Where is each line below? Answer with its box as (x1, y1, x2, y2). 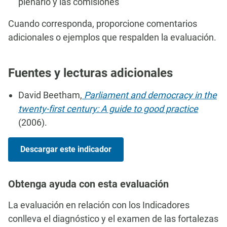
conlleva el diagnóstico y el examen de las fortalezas (8, 213, 218, 224)
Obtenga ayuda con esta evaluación (8, 178, 169, 190)
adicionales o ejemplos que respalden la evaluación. (8, 32, 216, 43)
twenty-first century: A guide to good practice (18, 103, 198, 114)
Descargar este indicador (20, 144, 111, 154)
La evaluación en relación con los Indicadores (8, 200, 190, 210)
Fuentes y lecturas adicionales (8, 66, 173, 80)
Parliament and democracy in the (84, 90, 217, 100)
